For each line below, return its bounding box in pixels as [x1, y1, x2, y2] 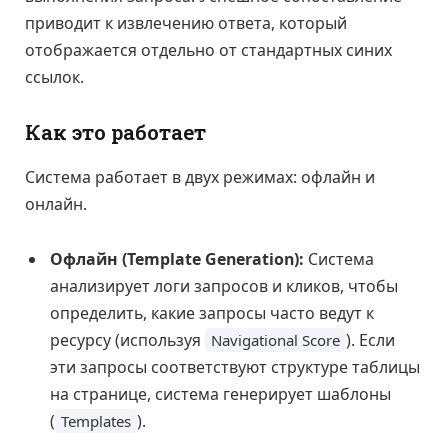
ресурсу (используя [50, 329, 205, 352]
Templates [61, 411, 131, 432]
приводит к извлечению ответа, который [25, 11, 347, 34]
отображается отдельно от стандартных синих [25, 38, 392, 61]
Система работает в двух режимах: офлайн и [25, 165, 375, 188]
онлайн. [25, 192, 87, 215]
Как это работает [25, 119, 206, 147]
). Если [346, 329, 395, 352]
